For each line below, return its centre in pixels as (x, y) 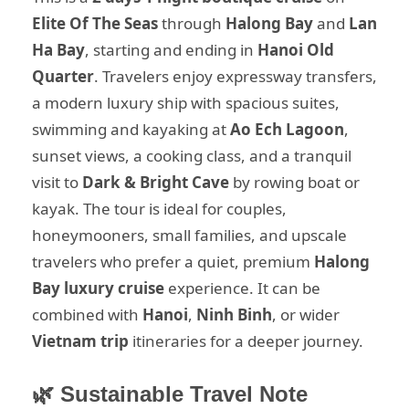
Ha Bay (58, 50)
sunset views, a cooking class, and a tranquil (192, 156)
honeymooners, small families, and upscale (189, 236)
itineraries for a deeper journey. (246, 341)
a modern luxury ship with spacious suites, (186, 103)
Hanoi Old (296, 50)
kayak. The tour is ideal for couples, (159, 209)
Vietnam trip (80, 341)
